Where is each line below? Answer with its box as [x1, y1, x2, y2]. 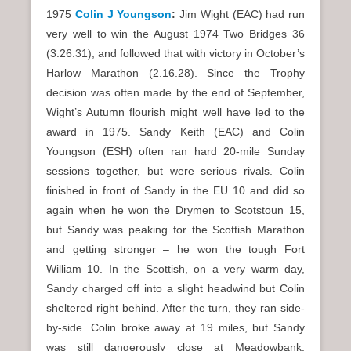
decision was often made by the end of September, [46, 86, 305, 100]
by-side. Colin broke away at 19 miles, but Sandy [46, 321, 305, 335]
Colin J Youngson [74, 8, 172, 21]
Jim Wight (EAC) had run [175, 8, 305, 21]
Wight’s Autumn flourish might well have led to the [46, 106, 305, 119]
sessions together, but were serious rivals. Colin [46, 165, 305, 178]
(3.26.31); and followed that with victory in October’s [46, 47, 305, 60]
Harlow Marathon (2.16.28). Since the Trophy [46, 67, 305, 80]
